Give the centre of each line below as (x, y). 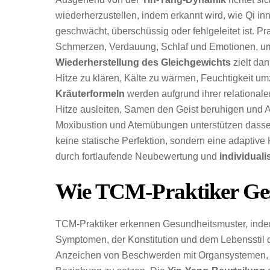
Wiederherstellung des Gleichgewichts (143, 63)
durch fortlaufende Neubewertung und (137, 157)
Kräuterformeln (90, 94)
